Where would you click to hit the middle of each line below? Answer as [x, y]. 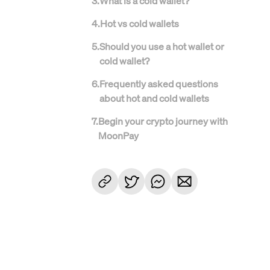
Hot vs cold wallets [140, 23]
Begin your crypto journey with [163, 121]
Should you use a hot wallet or [162, 46]
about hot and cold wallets [154, 98]
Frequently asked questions [159, 83]
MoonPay [118, 135]
